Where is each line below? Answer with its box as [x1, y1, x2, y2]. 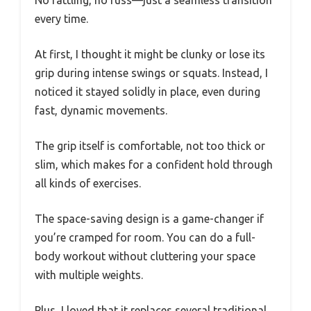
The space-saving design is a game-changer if [35, 212, 264, 225]
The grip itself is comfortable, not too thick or [35, 139, 265, 152]
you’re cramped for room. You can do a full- [35, 230, 255, 244]
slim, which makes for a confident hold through [35, 158, 273, 171]
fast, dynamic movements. [35, 103, 167, 117]
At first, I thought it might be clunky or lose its [35, 47, 265, 60]
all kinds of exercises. [35, 176, 141, 190]
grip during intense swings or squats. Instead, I [35, 66, 268, 79]
